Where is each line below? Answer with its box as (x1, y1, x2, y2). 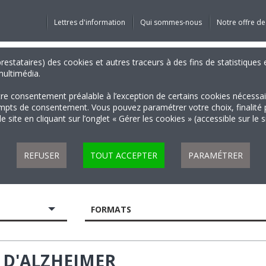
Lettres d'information (53, 17, 125, 27)
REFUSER (23, 150, 59, 161)
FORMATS (91, 204, 132, 215)
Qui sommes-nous (140, 17, 202, 27)
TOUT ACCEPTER (90, 150, 157, 161)
